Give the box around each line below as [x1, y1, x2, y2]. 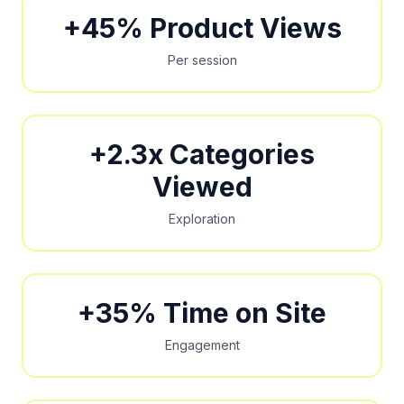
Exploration [169, 211, 235, 226]
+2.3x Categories [89, 138, 315, 170]
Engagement [164, 337, 240, 353]
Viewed [151, 170, 252, 203]
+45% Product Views [62, 12, 342, 44]
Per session [167, 52, 237, 68]
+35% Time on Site [78, 297, 326, 329]
